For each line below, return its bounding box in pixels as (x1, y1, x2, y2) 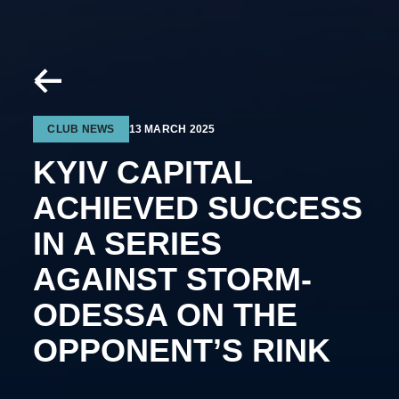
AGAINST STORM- (33, 261, 313, 297)
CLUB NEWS (47, 123, 115, 135)
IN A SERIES (33, 225, 223, 262)
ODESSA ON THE (33, 297, 298, 333)
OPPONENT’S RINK (33, 332, 331, 369)
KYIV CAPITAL (33, 154, 253, 191)
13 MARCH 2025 (128, 123, 216, 135)
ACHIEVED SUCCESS (33, 190, 363, 226)
